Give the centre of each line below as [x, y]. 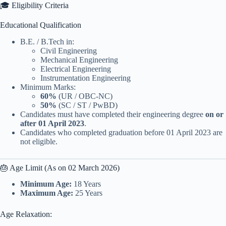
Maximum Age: [47, 193]
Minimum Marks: [48, 87]
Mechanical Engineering [79, 60]
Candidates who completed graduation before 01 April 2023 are [121, 132]
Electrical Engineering [76, 69]
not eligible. [39, 141]
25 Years [88, 193]
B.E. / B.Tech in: [47, 41]
